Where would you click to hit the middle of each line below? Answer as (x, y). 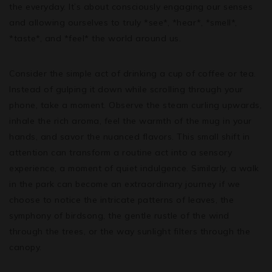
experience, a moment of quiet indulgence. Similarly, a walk (134, 168)
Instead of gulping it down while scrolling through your (126, 89)
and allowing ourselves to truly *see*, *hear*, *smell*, (123, 22)
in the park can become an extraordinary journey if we (125, 184)
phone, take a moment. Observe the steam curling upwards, (135, 105)
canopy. (25, 247)
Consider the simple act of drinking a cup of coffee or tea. (133, 73)
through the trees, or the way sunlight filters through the (130, 231)
